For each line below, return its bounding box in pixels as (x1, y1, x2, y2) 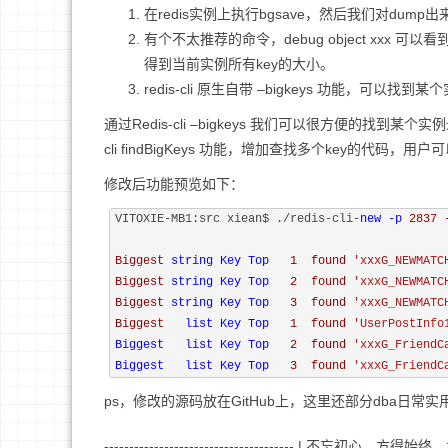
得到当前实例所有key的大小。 (144, 56, 334, 72)
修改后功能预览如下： (104, 176, 244, 192)
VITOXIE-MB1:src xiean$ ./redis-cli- (115, 212, 360, 226)
